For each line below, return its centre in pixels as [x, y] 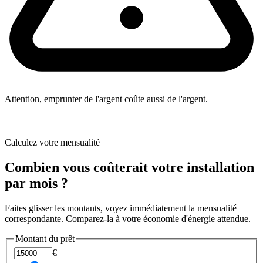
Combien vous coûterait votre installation [129, 167]
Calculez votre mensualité [52, 142]
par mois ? [36, 183]
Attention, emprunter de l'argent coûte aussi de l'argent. [106, 99]
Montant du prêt [45, 238]
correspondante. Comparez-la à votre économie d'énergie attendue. [128, 218]
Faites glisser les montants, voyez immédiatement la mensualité [121, 208]
